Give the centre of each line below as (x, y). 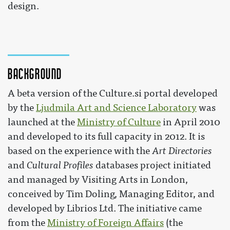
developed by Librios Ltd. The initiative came (105, 209)
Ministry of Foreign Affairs (106, 223)
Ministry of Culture (119, 122)
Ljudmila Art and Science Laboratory (116, 108)
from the (27, 223)
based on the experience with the (80, 151)
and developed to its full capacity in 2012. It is (106, 137)
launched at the (42, 122)
